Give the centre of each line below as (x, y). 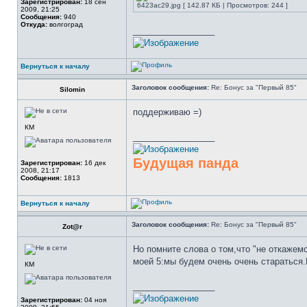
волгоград (65, 24)
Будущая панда (186, 163)
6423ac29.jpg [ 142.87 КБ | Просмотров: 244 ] (212, 5)
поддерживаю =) (167, 112)
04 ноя (94, 300)
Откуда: (34, 24)
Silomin (72, 89)
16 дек (94, 163)
